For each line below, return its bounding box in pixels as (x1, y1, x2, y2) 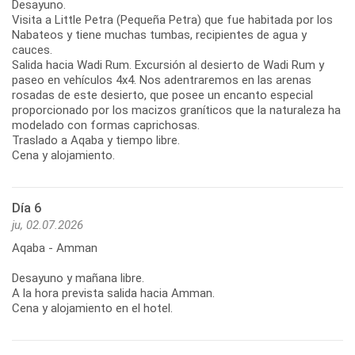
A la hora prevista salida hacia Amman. (12, 285, 215, 300)
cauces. (12, 42, 52, 57)
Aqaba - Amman (12, 240, 97, 255)
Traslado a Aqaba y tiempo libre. (12, 132, 180, 147)
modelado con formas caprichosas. (12, 117, 200, 132)
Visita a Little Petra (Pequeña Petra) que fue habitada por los (12, 12, 333, 27)
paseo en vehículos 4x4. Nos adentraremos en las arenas (12, 72, 311, 87)
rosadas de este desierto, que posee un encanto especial (12, 87, 313, 102)
